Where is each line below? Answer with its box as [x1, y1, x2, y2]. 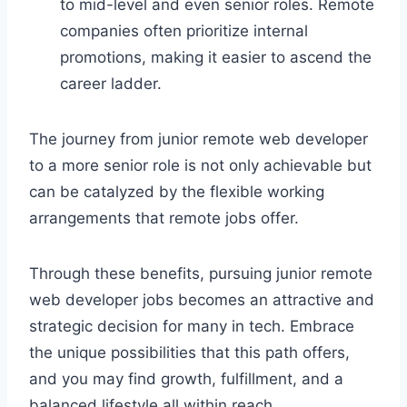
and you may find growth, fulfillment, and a [29, 369, 343, 388]
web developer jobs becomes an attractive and [29, 290, 374, 309]
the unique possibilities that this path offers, [29, 342, 350, 362]
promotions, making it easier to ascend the [60, 47, 372, 66]
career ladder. [60, 74, 162, 93]
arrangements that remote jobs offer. [29, 208, 299, 227]
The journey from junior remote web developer [29, 129, 368, 148]
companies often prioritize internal [60, 21, 308, 40]
